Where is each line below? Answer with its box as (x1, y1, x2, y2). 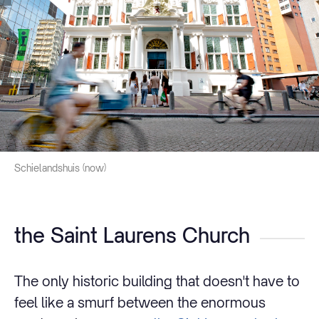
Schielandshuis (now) (14, 162, 106, 174)
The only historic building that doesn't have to (14, 272, 300, 289)
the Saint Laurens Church (14, 223, 250, 249)
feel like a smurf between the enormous (14, 293, 266, 310)
